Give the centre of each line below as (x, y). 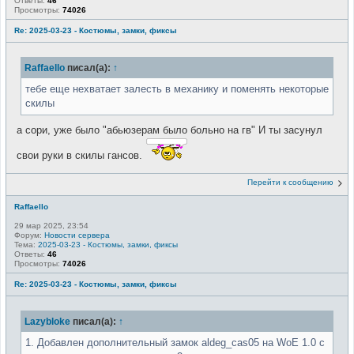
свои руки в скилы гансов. (81, 155)
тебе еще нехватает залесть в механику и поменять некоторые (177, 88)
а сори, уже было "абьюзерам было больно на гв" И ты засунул (169, 130)
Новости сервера (77, 235)
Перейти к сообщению (290, 183)
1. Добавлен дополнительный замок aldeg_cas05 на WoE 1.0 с (175, 343)
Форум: (29, 235)
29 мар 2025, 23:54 (51, 226)
